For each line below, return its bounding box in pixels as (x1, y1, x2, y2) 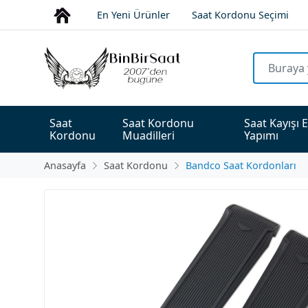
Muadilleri (122, 128, 175, 144)
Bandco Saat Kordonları (186, 159, 296, 173)
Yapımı (244, 128, 279, 144)
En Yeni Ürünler (97, 8, 170, 22)
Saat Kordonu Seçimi (192, 8, 289, 22)
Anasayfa (44, 159, 86, 173)
